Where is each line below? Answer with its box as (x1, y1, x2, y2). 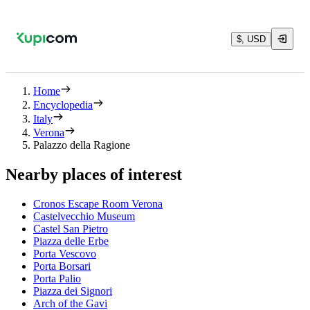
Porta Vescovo (33, 247, 96, 259)
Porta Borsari (33, 259, 91, 272)
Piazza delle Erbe (33, 235, 109, 247)
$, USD (237, 33, 266, 44)
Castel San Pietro (33, 222, 108, 235)
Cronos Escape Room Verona (33, 197, 163, 210)
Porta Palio (33, 272, 81, 284)
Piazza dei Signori (33, 284, 112, 297)
